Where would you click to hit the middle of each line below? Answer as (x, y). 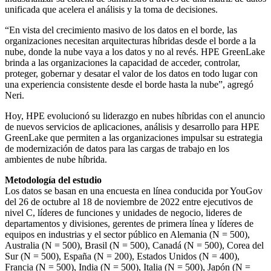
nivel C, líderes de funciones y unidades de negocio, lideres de (123, 212)
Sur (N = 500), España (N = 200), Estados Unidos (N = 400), (122, 256)
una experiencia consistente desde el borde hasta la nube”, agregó (129, 84)
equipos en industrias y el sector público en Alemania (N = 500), (127, 234)
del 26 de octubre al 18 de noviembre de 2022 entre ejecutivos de (129, 201)
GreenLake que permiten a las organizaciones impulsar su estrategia (134, 137)
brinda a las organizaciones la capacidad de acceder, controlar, (122, 62)
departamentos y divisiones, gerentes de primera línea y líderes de (129, 223)
